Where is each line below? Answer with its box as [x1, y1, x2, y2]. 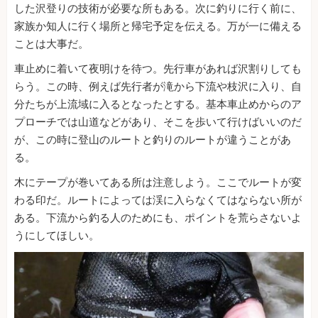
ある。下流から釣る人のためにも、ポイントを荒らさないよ [14, 212, 302, 225]
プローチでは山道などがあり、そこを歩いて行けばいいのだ [14, 116, 302, 129]
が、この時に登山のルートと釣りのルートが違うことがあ [14, 133, 291, 147]
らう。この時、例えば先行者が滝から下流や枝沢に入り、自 [14, 80, 302, 94]
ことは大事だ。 [14, 38, 89, 51]
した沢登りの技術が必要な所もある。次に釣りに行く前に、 [14, 2, 302, 16]
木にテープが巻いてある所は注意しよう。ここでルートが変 [14, 176, 302, 190]
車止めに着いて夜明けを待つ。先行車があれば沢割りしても [14, 62, 302, 76]
